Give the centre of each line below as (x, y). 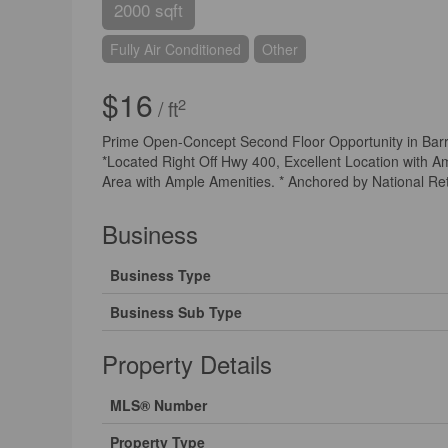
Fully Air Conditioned (175, 49)
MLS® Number (158, 405)
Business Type (160, 275)
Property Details (187, 364)
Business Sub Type (176, 312)
